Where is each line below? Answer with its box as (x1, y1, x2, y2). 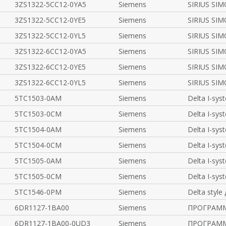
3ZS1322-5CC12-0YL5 (14, 31, 86, 40)
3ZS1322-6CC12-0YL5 (14, 78, 86, 87)
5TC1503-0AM (14, 93, 62, 103)
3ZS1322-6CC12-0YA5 (14, 46, 86, 56)
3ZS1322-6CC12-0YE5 (14, 62, 86, 72)
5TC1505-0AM (14, 156, 62, 165)
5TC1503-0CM (14, 109, 62, 119)
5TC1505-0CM (14, 172, 62, 181)
